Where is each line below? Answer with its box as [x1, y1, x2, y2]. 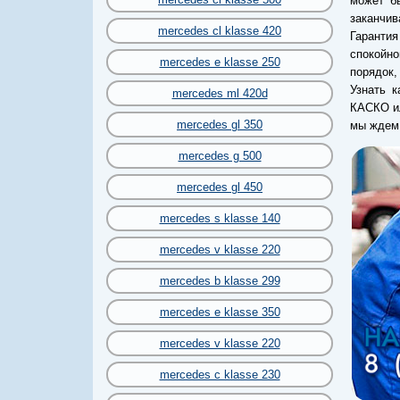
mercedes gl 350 [177, 118, 262, 131]
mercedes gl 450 [177, 180, 262, 194]
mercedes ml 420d [171, 87, 268, 100]
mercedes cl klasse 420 [158, 24, 281, 37]
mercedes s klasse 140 [159, 212, 280, 225]
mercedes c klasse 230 [159, 368, 280, 381]
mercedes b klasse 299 [159, 274, 280, 287]
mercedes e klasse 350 [159, 305, 280, 319]
